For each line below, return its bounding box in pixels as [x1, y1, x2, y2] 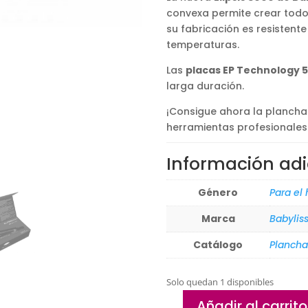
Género [198, 186, 238, 200]
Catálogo [193, 238, 243, 252]
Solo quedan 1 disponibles [166, 275, 274, 288]
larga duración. [166, 79, 244, 93]
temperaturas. [166, 38, 239, 52]
